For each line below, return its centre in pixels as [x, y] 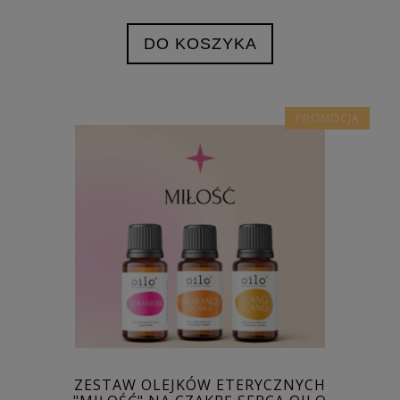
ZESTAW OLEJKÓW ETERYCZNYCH [200, 384]
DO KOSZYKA [200, 44]
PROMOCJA [327, 118]
